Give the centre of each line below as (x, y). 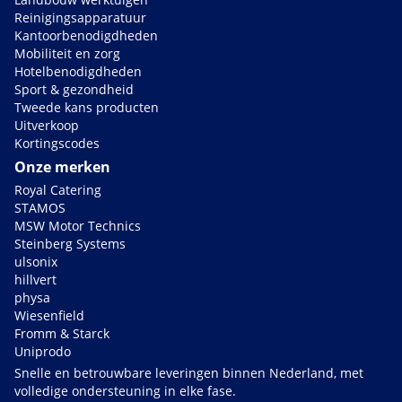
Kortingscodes (57, 144)
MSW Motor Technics (78, 226)
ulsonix (36, 262)
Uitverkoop (47, 126)
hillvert (35, 280)
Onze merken (62, 167)
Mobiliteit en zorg (67, 54)
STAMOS (40, 208)
